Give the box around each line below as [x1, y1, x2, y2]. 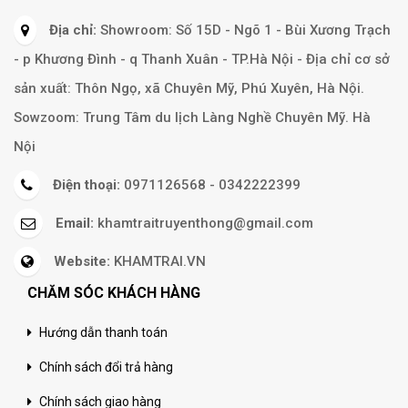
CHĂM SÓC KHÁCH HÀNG [27, 283, 200, 301]
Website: [54, 252, 110, 270]
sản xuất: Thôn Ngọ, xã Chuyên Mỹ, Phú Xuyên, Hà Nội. [14, 79, 364, 97]
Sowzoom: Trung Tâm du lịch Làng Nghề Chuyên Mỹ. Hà [14, 108, 371, 126]
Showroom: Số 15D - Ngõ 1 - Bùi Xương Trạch [100, 21, 391, 38]
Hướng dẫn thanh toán [39, 324, 168, 340]
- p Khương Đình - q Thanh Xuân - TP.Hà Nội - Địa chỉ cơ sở [14, 50, 390, 67]
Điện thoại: [53, 176, 120, 193]
